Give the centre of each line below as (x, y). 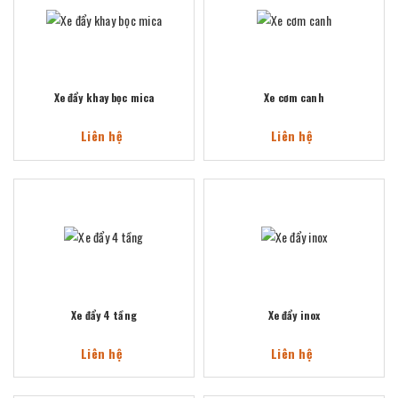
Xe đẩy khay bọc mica (104, 97)
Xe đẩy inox (294, 314)
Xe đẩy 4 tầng (104, 314)
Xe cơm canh (294, 97)
